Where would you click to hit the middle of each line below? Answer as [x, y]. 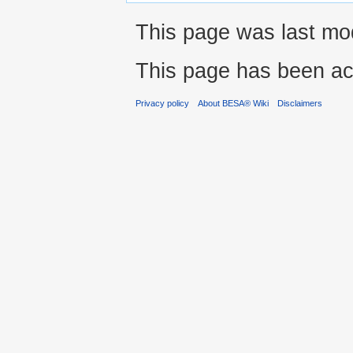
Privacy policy [162, 104]
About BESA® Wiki [234, 104]
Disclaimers [300, 104]
